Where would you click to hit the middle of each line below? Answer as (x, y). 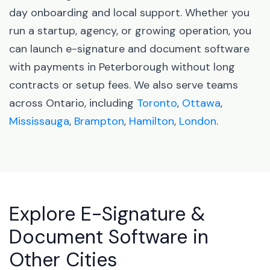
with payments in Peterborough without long (122, 67)
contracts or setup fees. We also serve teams (124, 85)
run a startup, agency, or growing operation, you (130, 31)
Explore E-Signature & (107, 214)
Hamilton (152, 121)
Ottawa (201, 103)
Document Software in (109, 237)
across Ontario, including (73, 103)
